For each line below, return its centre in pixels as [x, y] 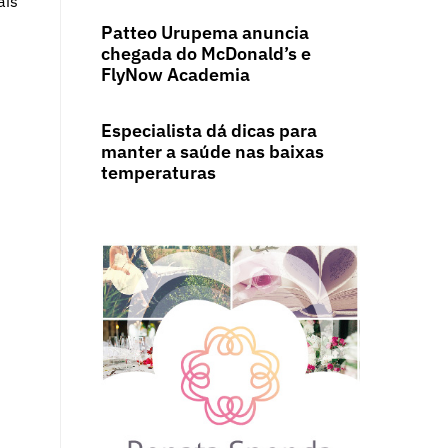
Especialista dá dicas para [208, 131]
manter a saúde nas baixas [212, 152]
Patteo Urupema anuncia [204, 33]
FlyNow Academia [175, 75]
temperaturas [160, 173]
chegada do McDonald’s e [205, 54]
